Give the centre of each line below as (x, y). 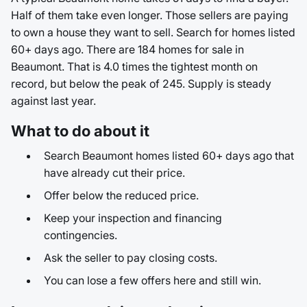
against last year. (53, 101)
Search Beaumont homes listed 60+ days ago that (169, 156)
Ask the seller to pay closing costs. (131, 258)
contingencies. (81, 235)
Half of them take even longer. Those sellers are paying (150, 15)
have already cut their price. (114, 173)
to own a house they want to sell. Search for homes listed (153, 32)
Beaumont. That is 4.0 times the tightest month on (134, 66)
